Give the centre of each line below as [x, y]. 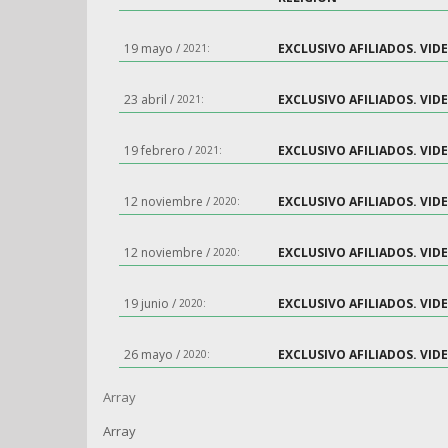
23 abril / [150, 99]
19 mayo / [153, 48]
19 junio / [151, 303]
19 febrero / [159, 150]
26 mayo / [153, 354]
